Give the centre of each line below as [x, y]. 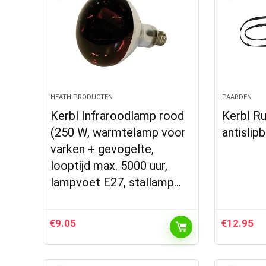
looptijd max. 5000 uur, [109, 166]
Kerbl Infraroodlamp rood [118, 116]
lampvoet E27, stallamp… [116, 182]
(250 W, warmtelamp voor [118, 132]
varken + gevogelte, [102, 149]
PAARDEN [237, 97]
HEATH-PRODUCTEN [82, 97]
